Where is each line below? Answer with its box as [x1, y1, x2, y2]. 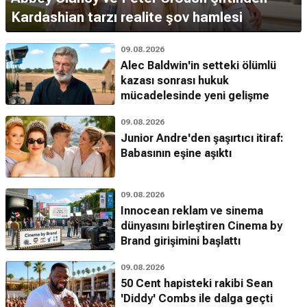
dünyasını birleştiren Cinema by [121, 219, 282, 232]
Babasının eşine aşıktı [121, 146, 232, 160]
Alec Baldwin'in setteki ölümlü [121, 58, 276, 72]
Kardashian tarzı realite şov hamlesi [11, 8, 243, 25]
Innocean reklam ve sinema [121, 204, 263, 217]
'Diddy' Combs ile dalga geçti [121, 291, 273, 305]
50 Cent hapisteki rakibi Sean [121, 276, 273, 290]
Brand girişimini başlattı [121, 234, 241, 247]
